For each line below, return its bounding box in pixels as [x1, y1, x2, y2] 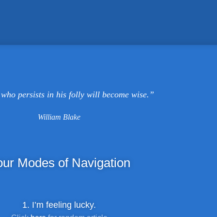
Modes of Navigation [17, 155, 130, 170]
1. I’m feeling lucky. [22, 200, 96, 210]
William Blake [38, 113, 80, 121]
